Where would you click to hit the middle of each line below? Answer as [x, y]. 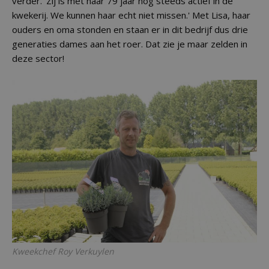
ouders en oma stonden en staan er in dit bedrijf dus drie [130, 29]
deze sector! [38, 58]
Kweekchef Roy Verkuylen [63, 251]
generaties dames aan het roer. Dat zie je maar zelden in [130, 44]
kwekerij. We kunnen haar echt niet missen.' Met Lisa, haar [131, 15]
